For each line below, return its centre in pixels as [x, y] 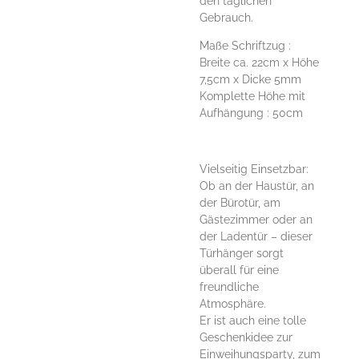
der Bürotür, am [240, 202]
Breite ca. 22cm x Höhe [259, 62]
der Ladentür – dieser [256, 236]
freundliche [229, 286]
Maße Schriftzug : [245, 45]
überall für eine [239, 270]
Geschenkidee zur [246, 337]
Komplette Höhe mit [252, 96]
